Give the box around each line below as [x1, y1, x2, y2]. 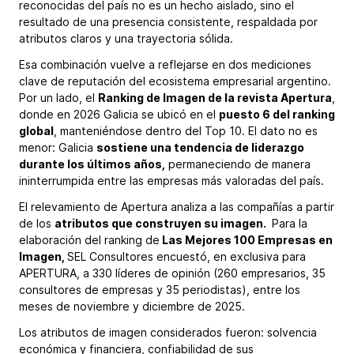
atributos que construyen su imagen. [55, 216, 269, 230]
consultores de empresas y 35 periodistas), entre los [19, 282, 300, 296]
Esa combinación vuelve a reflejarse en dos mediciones [19, 57, 311, 71]
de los [19, 216, 55, 230]
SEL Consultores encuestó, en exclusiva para [67, 249, 306, 263]
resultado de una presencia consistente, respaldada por [19, 14, 318, 28]
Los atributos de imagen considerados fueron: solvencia [19, 325, 317, 339]
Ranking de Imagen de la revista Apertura [98, 90, 332, 104]
